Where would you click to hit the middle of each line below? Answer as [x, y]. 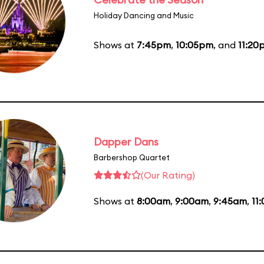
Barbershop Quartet [132, 157]
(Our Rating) [168, 175]
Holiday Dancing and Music [144, 15]
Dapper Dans [126, 141]
